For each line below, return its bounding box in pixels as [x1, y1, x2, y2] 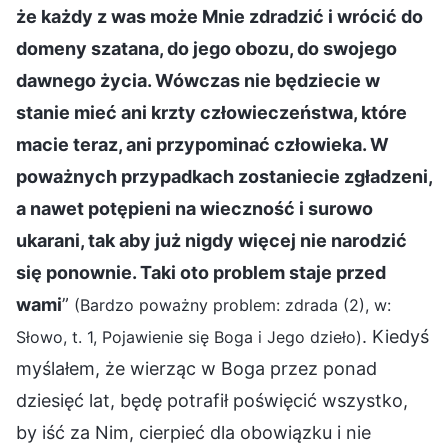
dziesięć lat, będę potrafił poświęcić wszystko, [16, 389, 408, 411]
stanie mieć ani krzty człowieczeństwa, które [16, 101, 407, 123]
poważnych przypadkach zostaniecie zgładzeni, [16, 165, 432, 187]
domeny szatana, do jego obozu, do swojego [16, 37, 397, 59]
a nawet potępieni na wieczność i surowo [16, 197, 373, 219]
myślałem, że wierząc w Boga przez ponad [16, 357, 377, 379]
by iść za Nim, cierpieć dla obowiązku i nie [16, 421, 371, 443]
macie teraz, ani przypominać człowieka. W [16, 133, 389, 155]
